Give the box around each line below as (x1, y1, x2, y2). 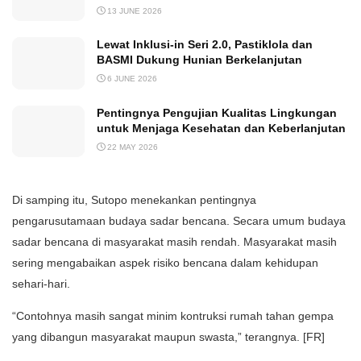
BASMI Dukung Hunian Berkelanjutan (97, 53, 302, 67)
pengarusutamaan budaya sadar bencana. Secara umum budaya (12, 214, 346, 228)
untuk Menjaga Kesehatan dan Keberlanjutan (97, 121, 346, 135)
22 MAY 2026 (105, 142, 158, 151)
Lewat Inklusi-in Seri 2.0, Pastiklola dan (97, 38, 313, 52)
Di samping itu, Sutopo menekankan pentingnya (12, 193, 256, 207)
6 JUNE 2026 (105, 74, 157, 84)
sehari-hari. (12, 277, 70, 291)
